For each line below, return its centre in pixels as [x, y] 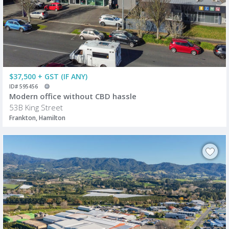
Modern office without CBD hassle [73, 96]
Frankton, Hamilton [37, 118]
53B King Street [36, 108]
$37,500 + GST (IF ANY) [48, 77]
